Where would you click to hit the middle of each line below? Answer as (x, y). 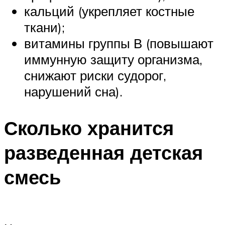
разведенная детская (103, 153)
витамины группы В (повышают (119, 43)
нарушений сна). (73, 92)
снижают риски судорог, (95, 76)
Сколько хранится (89, 128)
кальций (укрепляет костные (109, 11)
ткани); (44, 27)
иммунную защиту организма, (113, 60)
